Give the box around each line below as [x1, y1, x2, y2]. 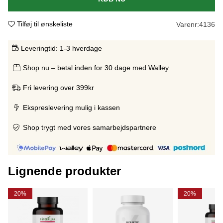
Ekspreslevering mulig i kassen [23, 103, 120, 111]
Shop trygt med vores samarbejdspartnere [23, 123, 156, 131]
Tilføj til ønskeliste [17, 19, 73, 28]
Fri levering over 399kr [23, 83, 94, 92]
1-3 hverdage [60, 44, 102, 52]
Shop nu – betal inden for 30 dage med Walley [23, 63, 169, 72]
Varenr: [176, 20, 199, 28]
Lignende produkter [8, 164, 121, 178]
